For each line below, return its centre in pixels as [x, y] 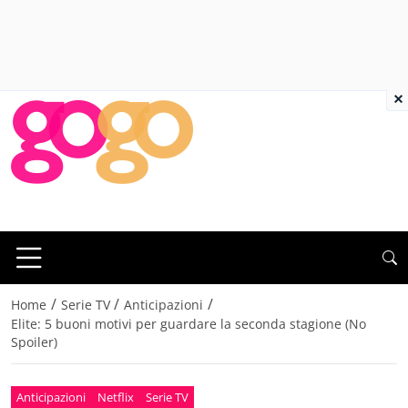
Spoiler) [34, 342]
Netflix [116, 397]
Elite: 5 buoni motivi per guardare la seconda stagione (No [189, 324]
